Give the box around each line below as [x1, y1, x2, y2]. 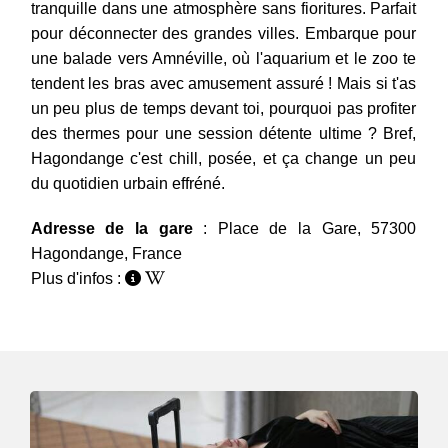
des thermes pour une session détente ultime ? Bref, [30, 125, 417, 143]
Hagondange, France [30, 245, 182, 263]
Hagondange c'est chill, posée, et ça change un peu [30, 150, 417, 168]
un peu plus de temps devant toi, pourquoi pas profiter [30, 100, 417, 118]
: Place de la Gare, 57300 [203, 220, 417, 238]
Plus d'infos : [30, 270, 125, 288]
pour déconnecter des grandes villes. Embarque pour [30, 25, 417, 43]
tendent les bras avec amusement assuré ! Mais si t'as [30, 75, 417, 93]
